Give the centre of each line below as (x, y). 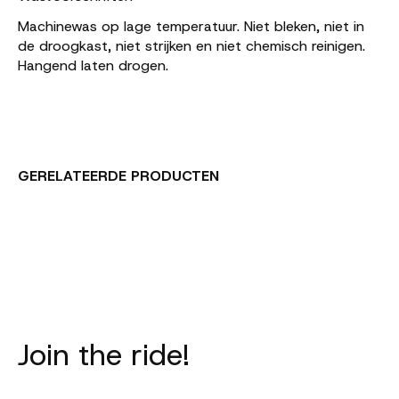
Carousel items (65, 220)
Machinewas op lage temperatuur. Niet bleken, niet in (191, 26)
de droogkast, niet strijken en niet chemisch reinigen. (191, 45)
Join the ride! (104, 354)
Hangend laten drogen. (93, 65)
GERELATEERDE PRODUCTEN (118, 175)
